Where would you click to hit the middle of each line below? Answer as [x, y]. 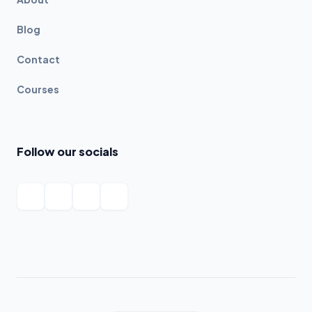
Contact [38, 60]
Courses [38, 89]
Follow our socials [68, 152]
